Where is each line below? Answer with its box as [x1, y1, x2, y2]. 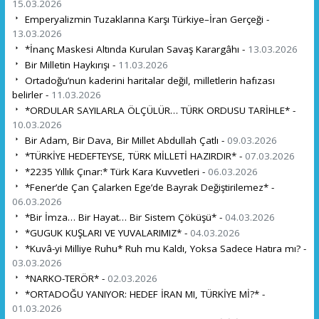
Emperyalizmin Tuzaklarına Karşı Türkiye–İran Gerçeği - [21, 12, 269, 26]
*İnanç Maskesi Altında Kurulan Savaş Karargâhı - [21, 42, 248, 56]
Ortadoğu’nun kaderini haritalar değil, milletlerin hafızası [21, 73, 275, 87]
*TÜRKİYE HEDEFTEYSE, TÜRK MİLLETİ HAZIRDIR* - [21, 149, 245, 162]
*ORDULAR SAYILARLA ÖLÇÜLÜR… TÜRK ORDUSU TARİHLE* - [21, 103, 296, 117]
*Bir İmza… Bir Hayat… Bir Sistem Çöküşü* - [21, 210, 225, 224]
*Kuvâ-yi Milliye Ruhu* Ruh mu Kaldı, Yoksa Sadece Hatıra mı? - [21, 241, 306, 255]
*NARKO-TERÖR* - [21, 271, 108, 285]
